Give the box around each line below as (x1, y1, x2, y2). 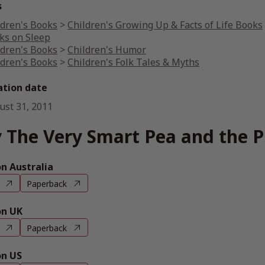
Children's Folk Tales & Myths (67, 56, 199, 69)
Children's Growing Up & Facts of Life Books (67, 18, 263, 31)
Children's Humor (67, 43, 146, 56)
